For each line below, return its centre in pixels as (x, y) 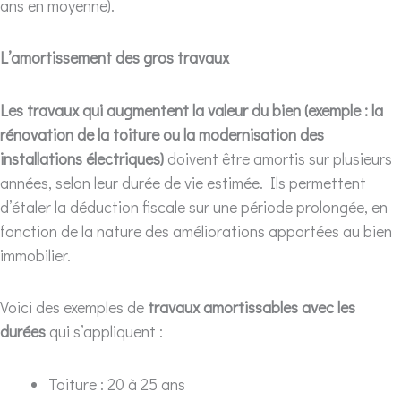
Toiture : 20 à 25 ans (117, 384)
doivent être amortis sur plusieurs (280, 158)
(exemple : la (344, 110)
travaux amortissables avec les (252, 307)
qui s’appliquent (101, 331)
